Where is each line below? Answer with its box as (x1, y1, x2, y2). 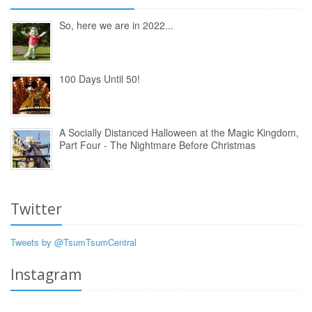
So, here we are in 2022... (59, 17, 173, 32)
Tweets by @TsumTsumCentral (10, 235, 136, 249)
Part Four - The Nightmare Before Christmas (59, 137, 256, 152)
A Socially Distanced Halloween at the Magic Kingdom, (59, 125, 299, 139)
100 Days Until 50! (59, 71, 140, 86)
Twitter (10, 198, 62, 219)
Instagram (10, 264, 81, 284)
